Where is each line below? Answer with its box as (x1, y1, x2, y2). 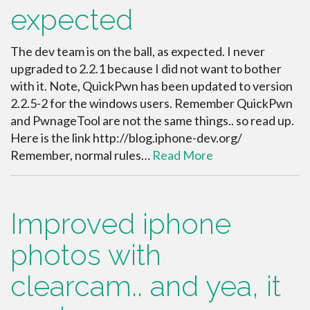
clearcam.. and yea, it (10, 268, 281, 303)
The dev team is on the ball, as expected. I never (10, 43, 265, 59)
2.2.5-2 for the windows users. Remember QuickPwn (10, 95, 293, 111)
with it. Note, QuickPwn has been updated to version (10, 77, 293, 93)
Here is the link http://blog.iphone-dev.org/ (10, 129, 242, 145)
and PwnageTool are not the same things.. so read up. (10, 112, 294, 128)
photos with (10, 237, 161, 272)
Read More (152, 147, 213, 163)
